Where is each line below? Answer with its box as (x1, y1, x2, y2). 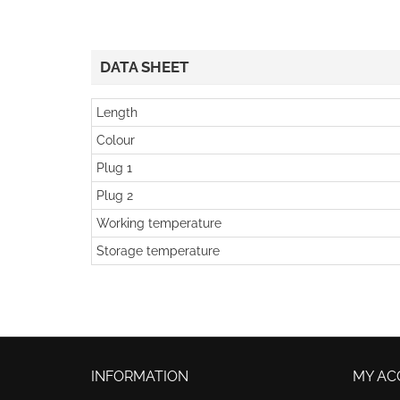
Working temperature (96, 215, 221, 230)
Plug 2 (96, 187, 133, 203)
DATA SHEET (100, 57, 189, 76)
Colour (96, 132, 135, 147)
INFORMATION (91, 367, 188, 385)
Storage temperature (96, 243, 220, 258)
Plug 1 (96, 160, 132, 175)
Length (96, 104, 137, 120)
